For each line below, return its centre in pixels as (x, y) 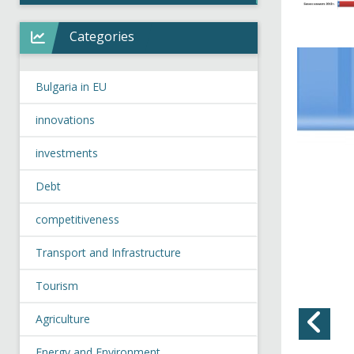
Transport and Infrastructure (108, 252)
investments (67, 153)
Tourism (57, 286)
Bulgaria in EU (71, 87)
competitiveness (77, 219)
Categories (102, 36)
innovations (65, 120)
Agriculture (63, 319)
